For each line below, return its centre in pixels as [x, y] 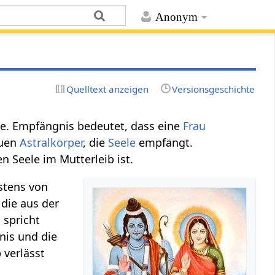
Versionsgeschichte [213, 89]
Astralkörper [52, 142]
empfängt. [165, 142]
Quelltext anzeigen [108, 89]
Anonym [176, 17]
